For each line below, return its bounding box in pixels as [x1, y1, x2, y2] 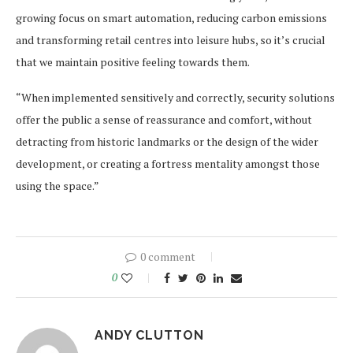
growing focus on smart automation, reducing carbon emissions [16, 10, 327, 26]
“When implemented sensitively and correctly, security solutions [16, 90, 335, 106]
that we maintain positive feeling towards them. [16, 54, 250, 70]
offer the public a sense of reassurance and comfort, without [16, 112, 312, 128]
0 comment [140, 249, 195, 265]
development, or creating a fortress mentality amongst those [16, 156, 320, 172]
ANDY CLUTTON [95, 328, 204, 344]
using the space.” [16, 178, 99, 194]
